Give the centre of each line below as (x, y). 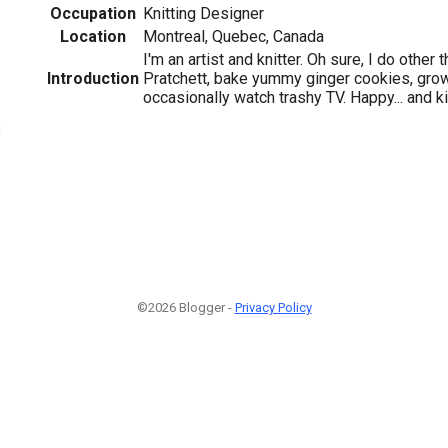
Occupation (93, 13)
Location (93, 36)
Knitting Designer (203, 13)
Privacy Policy (273, 307)
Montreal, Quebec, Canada (233, 36)
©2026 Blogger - (185, 307)
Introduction (93, 78)
